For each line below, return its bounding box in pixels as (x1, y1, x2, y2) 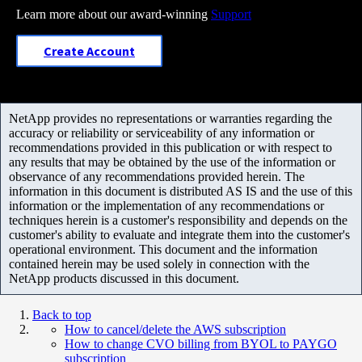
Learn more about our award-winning (16, 6, 211, 21)
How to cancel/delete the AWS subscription (65, 322, 286, 336)
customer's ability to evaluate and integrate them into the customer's (9, 227, 350, 242)
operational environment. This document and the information (9, 242, 318, 256)
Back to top (32, 307, 91, 322)
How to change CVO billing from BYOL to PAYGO (65, 336, 337, 351)
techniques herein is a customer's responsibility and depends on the (9, 213, 347, 227)
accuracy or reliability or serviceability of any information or (9, 125, 314, 140)
